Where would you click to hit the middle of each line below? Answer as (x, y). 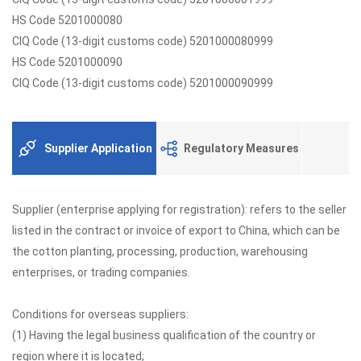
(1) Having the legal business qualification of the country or (164, 335)
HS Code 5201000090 (67, 62)
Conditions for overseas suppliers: (100, 314)
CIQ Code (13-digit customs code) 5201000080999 (143, 41)
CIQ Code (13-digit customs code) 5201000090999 (143, 83)
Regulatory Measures (241, 148)
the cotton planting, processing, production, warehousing (160, 251)
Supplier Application (98, 148)
